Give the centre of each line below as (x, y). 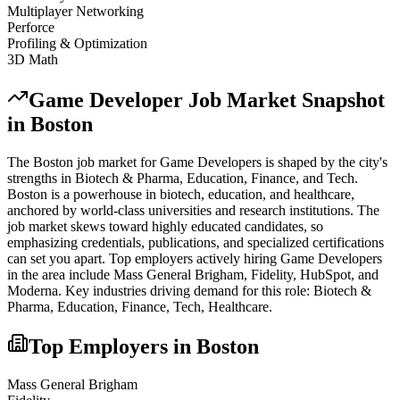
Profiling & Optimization (77, 43)
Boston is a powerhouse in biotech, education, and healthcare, (181, 194)
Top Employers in (112, 347)
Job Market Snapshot (284, 100)
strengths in (41, 178)
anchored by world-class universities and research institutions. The (193, 210)
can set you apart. (56, 258)
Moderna (33, 290)
